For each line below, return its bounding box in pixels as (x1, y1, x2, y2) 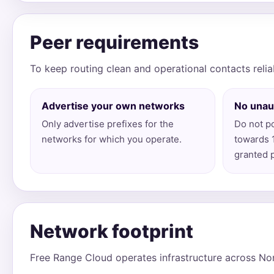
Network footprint (30, 220, 193, 242)
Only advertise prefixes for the (42, 118, 174, 130)
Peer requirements (30, 31, 199, 53)
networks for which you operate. (42, 133, 182, 145)
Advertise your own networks (42, 100, 185, 112)
